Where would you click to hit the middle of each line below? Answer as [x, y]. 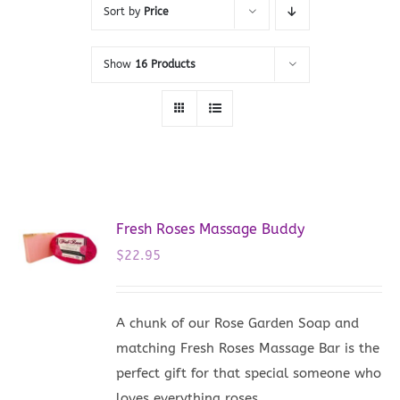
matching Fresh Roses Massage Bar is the [248, 348]
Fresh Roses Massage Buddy [211, 229]
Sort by [123, 11]
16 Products [165, 64]
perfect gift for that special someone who [249, 373]
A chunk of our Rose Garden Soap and [238, 323]
